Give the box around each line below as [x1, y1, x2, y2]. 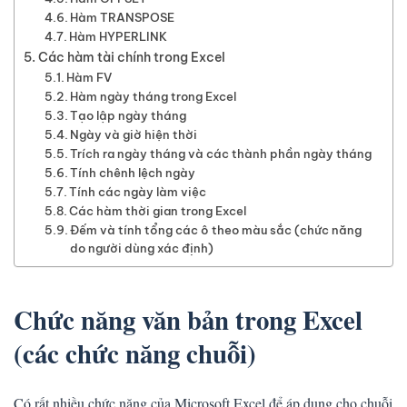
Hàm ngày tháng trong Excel [70, 88, 237, 104]
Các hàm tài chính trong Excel [37, 48, 225, 65]
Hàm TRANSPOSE [70, 9, 175, 25]
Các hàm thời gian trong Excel [69, 203, 247, 218]
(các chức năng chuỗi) [14, 333, 256, 372]
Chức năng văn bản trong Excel [14, 300, 362, 339]
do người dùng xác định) [70, 240, 214, 255]
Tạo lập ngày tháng [70, 107, 187, 123]
